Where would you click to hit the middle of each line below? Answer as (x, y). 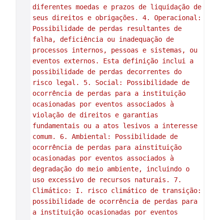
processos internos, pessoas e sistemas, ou (115, 50)
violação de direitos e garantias (95, 115)
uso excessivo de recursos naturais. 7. (107, 180)
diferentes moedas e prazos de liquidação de (117, 7)
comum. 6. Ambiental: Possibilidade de (105, 137)
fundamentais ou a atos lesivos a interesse (115, 126)
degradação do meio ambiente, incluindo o (111, 169)
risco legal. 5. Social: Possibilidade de (111, 82)
